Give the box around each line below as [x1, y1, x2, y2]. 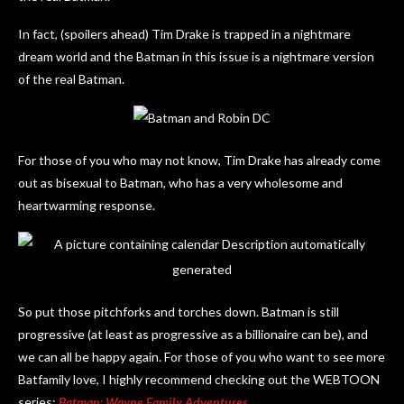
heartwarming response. [18, 197, 158, 214]
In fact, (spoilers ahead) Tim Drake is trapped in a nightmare [18, 26, 351, 42]
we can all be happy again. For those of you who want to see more [18, 349, 385, 365]
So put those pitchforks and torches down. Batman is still [18, 304, 339, 320]
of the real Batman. [18, 71, 124, 87]
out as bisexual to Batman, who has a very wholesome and [18, 175, 343, 191]
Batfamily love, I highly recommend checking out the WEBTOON [18, 372, 380, 388]
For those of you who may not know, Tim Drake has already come [18, 152, 381, 169]
